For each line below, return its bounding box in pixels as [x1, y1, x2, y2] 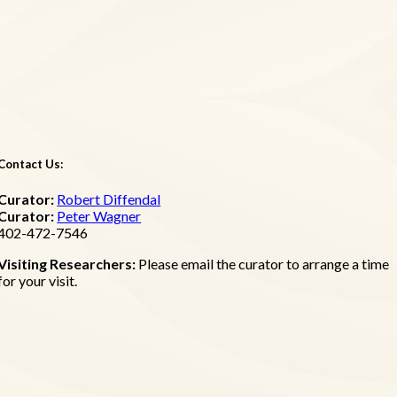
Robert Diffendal [57, 190, 161, 207]
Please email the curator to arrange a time [138, 254, 390, 272]
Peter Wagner [57, 206, 142, 224]
